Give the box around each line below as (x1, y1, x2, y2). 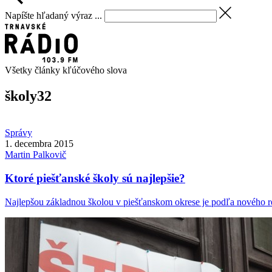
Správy (5, 127, 32, 138)
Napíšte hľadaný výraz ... (5, 10, 102, 21)
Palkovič (33, 149, 66, 160)
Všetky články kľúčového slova (5, 65, 127, 76)
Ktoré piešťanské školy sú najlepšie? (5, 171, 185, 185)
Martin (5, 149, 33, 160)
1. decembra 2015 (5, 138, 73, 149)
